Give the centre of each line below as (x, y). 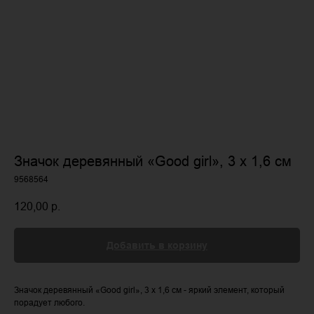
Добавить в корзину (157, 246)
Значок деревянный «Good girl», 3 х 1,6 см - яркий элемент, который (149, 290)
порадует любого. (49, 303)
